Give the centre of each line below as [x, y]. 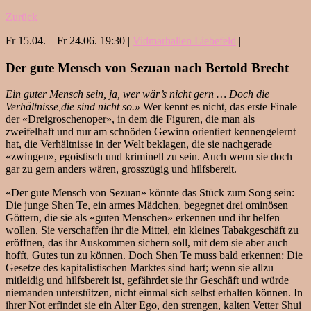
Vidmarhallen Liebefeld [184, 41]
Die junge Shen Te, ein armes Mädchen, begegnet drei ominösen [147, 205]
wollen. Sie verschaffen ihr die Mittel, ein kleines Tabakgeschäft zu [152, 230]
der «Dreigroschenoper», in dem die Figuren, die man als [130, 119]
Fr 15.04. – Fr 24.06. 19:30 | [69, 41]
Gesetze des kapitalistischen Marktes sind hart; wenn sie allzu [140, 268]
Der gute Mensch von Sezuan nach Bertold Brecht [147, 67]
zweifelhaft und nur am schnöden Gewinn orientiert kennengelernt [151, 132]
